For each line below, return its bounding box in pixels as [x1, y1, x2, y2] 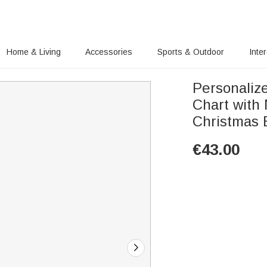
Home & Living [6, 47, 61, 57]
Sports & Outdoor [157, 47, 225, 57]
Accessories [85, 47, 133, 57]
